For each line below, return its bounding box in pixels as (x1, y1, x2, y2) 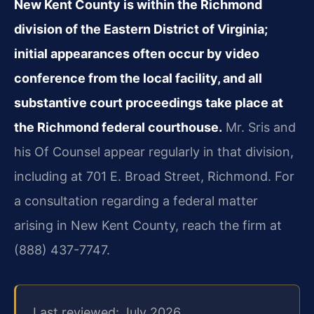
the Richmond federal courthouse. (14, 119, 222, 135)
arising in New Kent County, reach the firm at (14, 217, 282, 233)
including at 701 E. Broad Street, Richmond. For (14, 168, 294, 184)
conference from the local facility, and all (14, 70, 262, 86)
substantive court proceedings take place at (14, 95, 283, 110)
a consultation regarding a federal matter (14, 193, 258, 208)
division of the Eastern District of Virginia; (14, 21, 268, 36)
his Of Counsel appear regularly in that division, (14, 144, 294, 159)
